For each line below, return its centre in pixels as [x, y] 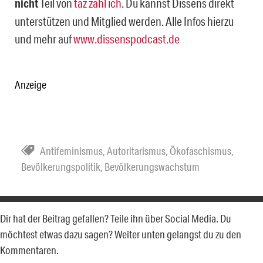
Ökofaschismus [200, 151]
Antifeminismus [71, 151]
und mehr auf [44, 39]
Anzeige [31, 85]
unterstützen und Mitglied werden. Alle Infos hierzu [124, 21]
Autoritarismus [136, 151]
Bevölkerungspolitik [61, 167]
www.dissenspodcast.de [127, 39]
